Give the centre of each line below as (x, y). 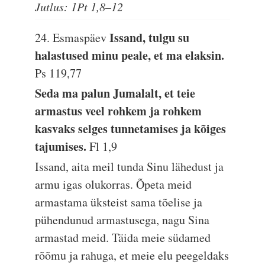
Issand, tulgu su (150, 38)
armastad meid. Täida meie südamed (123, 237)
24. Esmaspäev (72, 38)
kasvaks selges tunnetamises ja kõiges (131, 129)
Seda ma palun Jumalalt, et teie (115, 93)
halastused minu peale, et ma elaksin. (130, 55)
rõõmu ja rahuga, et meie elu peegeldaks (132, 255)
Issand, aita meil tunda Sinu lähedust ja (130, 167)
